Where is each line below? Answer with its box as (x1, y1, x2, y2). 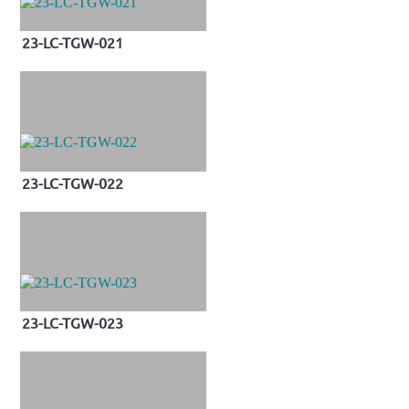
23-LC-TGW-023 (22, 312, 123, 331)
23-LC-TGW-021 (22, 33, 123, 52)
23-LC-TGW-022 (22, 173, 123, 192)
